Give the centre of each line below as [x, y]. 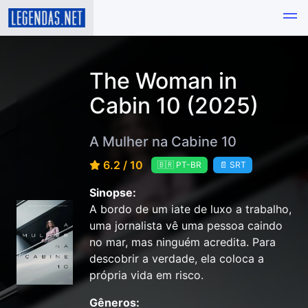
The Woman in [163, 81]
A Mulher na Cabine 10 [163, 141]
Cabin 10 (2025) [174, 106]
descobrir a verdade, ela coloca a [177, 259]
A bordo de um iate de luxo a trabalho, [190, 209]
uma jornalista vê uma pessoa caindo [186, 226]
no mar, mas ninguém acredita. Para [183, 242]
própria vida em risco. [146, 275]
